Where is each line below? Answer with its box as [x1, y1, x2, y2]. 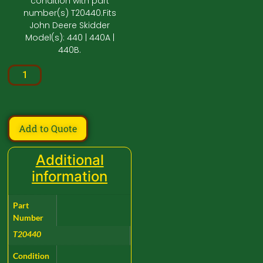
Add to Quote [19, 122, 77, 135]
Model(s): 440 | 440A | [25, 31, 114, 43]
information [32, 168, 108, 186]
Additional [35, 151, 104, 169]
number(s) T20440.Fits [23, 6, 116, 19]
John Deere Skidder [29, 19, 110, 31]
